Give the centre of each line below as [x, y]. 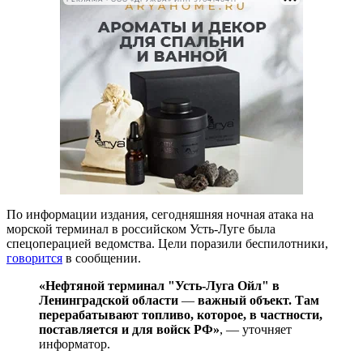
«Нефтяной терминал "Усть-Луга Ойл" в [159, 285]
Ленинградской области [110, 300]
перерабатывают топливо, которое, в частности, [181, 314]
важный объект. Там [257, 300]
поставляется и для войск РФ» [129, 329]
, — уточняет [256, 329]
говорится [34, 258]
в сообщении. [102, 258]
